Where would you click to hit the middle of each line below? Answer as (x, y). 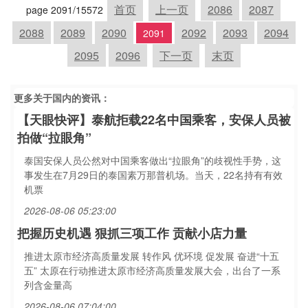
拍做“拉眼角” (54, 137)
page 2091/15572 (66, 10)
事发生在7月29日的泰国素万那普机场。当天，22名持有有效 (153, 175)
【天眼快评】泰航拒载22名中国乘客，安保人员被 (154, 120)
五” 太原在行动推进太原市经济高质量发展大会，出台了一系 (152, 270)
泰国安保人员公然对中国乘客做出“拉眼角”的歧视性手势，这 (153, 160)
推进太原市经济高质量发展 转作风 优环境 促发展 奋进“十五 (152, 256)
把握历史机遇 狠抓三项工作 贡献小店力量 (132, 233)
